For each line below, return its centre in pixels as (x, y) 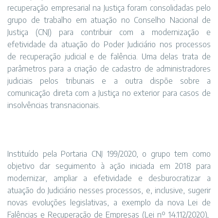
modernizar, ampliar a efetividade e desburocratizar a (109, 178)
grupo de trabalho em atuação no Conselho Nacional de (109, 20)
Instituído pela (34, 154)
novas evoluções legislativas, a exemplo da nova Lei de (109, 202)
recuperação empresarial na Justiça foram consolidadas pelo (109, 8)
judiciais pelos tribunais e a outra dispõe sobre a (109, 81)
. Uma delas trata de (173, 56)
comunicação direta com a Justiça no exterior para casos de (109, 93)
